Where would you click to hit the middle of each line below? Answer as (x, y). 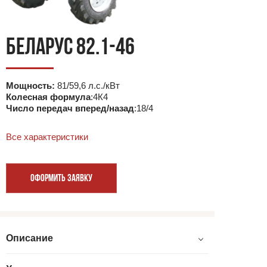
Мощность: (30, 86)
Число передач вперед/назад (70, 108)
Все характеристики (47, 137)
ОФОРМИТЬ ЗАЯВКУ (61, 179)
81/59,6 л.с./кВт (87, 86)
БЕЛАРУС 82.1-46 (70, 49)
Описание (30, 238)
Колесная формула (48, 97)
